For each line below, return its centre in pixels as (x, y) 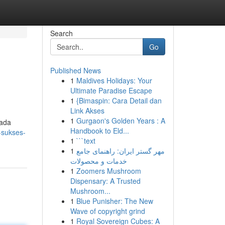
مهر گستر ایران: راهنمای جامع (120, 151)
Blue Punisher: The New (115, 201)
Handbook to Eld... (99, 131)
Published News (75, 70)
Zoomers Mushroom (108, 171)
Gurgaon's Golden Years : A (121, 121)
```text (86, 141)
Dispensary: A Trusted (105, 181)
